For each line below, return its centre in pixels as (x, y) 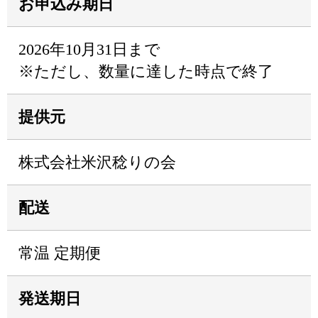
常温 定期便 (60, 253)
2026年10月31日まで (89, 49)
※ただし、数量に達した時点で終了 (146, 71)
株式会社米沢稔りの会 (97, 162)
